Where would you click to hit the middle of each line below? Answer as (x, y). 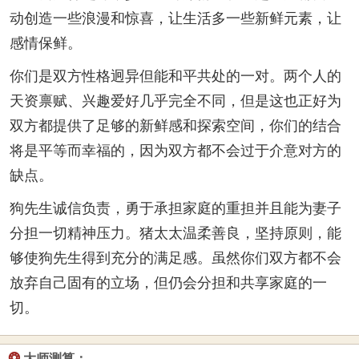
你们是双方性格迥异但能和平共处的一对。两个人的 (175, 76)
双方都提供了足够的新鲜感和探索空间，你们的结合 (175, 126)
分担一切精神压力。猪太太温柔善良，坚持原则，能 (175, 233)
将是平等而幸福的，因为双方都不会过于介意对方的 (175, 151)
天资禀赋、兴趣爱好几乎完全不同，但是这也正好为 (175, 101)
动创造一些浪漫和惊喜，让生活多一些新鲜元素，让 (175, 18)
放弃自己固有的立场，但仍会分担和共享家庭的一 (168, 283)
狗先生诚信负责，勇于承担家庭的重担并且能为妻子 (175, 208)
